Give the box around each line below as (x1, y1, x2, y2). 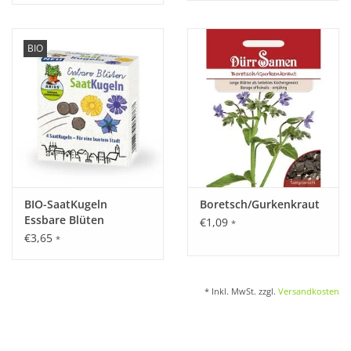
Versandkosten (278, 285, 339, 298)
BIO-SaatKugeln (24, 197, 107, 212)
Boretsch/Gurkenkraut (200, 197, 320, 212)
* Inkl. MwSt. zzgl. (204, 285, 278, 298)
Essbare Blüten (24, 212, 104, 228)
